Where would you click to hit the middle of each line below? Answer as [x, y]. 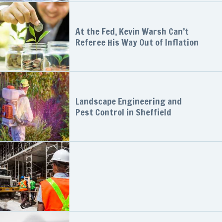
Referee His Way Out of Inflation [137, 42]
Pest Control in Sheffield [123, 112]
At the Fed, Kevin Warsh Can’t [132, 31]
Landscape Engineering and [129, 101]
